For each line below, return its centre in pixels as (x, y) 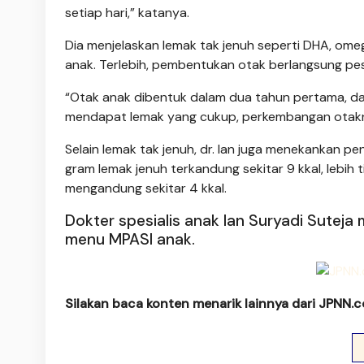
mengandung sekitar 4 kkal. (146, 188)
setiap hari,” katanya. (127, 12)
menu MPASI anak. (130, 239)
